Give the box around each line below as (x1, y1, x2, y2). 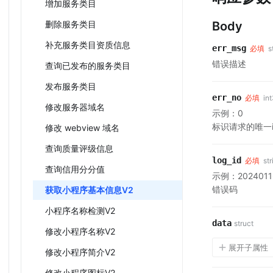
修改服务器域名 (45, 102, 105, 112)
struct (234, 219, 253, 228)
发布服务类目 (45, 81, 96, 91)
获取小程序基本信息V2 (45, 185, 133, 195)
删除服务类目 (45, 19, 96, 29)
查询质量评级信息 (45, 143, 113, 154)
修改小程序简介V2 (45, 247, 115, 257)
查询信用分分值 (45, 164, 105, 174)
